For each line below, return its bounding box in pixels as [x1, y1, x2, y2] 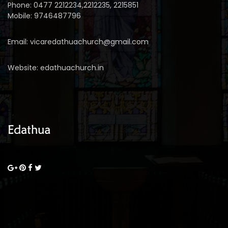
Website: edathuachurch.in [8, 63, 104, 73]
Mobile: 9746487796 [8, 11, 81, 21]
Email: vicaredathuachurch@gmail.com [8, 37, 149, 47]
